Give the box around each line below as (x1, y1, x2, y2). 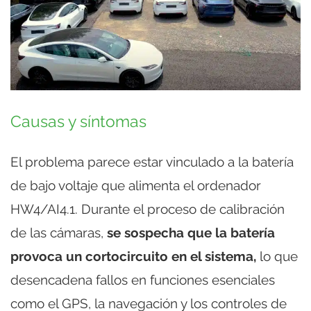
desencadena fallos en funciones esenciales (10, 272, 275, 288)
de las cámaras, (10, 225, 107, 241)
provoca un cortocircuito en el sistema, (10, 249, 256, 264)
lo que (256, 249, 298, 264)
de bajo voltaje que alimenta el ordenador (10, 178, 261, 194)
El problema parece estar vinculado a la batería (10, 154, 294, 170)
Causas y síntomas (10, 112, 146, 131)
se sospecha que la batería (107, 225, 275, 241)
